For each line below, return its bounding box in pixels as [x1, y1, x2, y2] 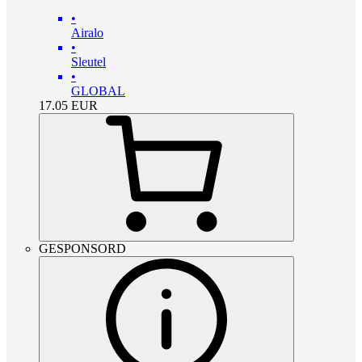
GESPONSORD [39, 242, 126, 255]
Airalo [71, 26, 103, 40]
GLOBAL [71, 84, 125, 98]
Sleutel [71, 55, 106, 69]
